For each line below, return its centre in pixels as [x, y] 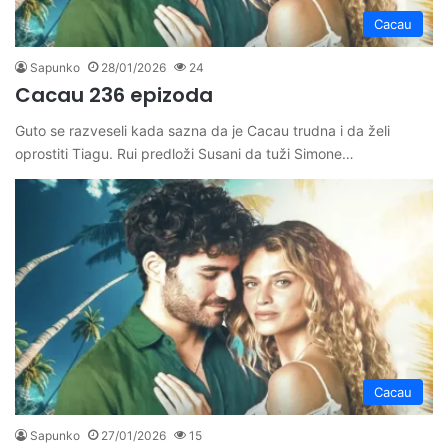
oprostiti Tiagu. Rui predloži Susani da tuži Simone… [184, 154]
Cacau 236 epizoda [114, 95]
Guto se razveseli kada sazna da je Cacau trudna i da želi [202, 131]
